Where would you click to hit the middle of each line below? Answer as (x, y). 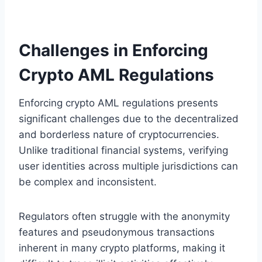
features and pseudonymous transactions (117, 232)
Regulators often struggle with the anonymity (124, 216)
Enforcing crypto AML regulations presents (118, 103)
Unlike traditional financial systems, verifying (123, 150)
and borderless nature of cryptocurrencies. (119, 134)
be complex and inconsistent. (88, 182)
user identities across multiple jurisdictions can (128, 166)
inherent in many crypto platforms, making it (122, 248)
